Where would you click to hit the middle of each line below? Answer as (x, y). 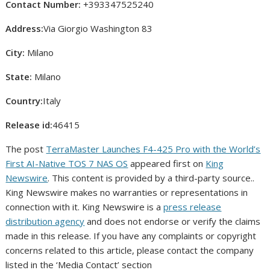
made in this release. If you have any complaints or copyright (131, 236)
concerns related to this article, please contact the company (130, 250)
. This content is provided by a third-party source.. (151, 178)
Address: (25, 28)
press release (193, 207)
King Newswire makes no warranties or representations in (127, 192)
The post (26, 149)
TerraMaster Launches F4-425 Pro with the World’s (153, 149)
